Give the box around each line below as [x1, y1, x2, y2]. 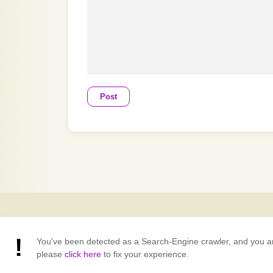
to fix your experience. [101, 249, 189, 259]
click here [65, 249, 101, 259]
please [37, 249, 65, 259]
